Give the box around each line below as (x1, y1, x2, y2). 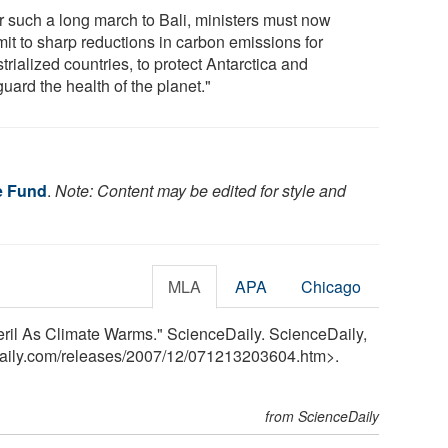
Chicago (301, 274, 362, 298)
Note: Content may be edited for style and (55, 178, 346, 202)
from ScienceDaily (265, 405, 380, 426)
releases (61, 343, 122, 367)
